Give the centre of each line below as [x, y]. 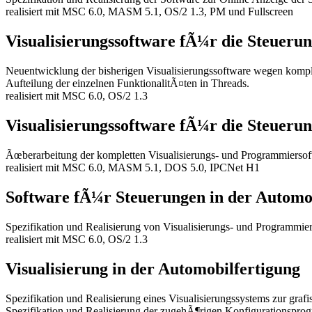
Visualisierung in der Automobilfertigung [153, 268]
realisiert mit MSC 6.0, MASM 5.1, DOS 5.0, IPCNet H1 [133, 167]
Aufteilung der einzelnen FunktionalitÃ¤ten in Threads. [127, 84]
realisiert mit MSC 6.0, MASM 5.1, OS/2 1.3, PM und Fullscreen [149, 12]
